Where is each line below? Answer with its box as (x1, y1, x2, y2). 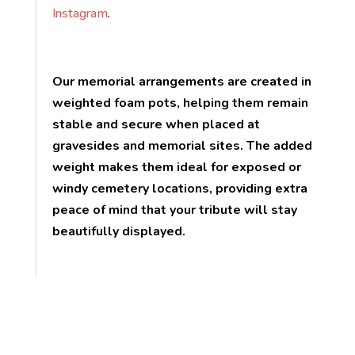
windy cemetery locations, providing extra (52, 180, 307, 198)
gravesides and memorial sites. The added (52, 137, 312, 155)
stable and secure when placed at (52, 116, 260, 134)
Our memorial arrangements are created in (52, 73, 311, 91)
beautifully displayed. (52, 223, 185, 241)
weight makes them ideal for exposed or (52, 158, 301, 177)
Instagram (52, 5, 108, 23)
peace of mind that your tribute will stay (52, 201, 297, 219)
